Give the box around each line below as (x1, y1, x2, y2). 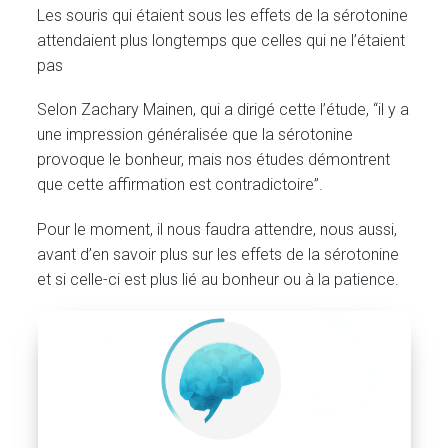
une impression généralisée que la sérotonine (37, 125, 354, 145)
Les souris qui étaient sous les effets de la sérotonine (37, 6, 409, 26)
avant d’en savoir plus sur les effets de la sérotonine (37, 244, 400, 264)
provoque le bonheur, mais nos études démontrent (37, 150, 391, 170)
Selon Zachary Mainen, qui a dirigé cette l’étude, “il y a (37, 100, 410, 120)
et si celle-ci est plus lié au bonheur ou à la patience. (37, 269, 400, 289)
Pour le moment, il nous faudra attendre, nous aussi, (37, 219, 398, 239)
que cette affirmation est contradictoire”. (37, 175, 324, 195)
